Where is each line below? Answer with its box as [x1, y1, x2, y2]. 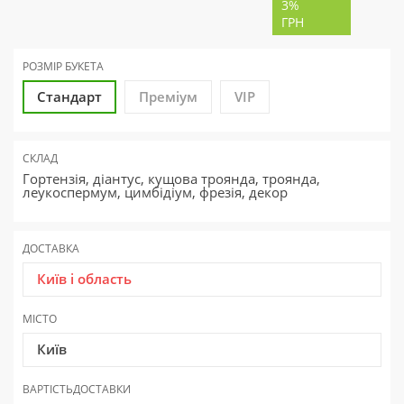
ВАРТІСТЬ [23, 381, 73, 398]
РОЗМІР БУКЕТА [23, 59, 104, 75]
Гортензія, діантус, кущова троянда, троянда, [23, 170, 320, 188]
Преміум [139, 87, 197, 106]
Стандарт [37, 87, 102, 106]
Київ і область [37, 270, 132, 289]
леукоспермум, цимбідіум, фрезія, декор [23, 183, 288, 202]
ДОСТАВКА [23, 241, 79, 257]
